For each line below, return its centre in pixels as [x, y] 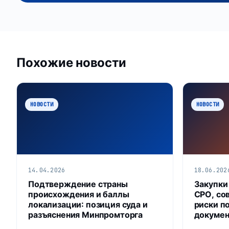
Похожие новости [71, 62]
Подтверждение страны [78, 184]
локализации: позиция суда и [88, 204]
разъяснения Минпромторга [86, 214]
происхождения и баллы [79, 194]
